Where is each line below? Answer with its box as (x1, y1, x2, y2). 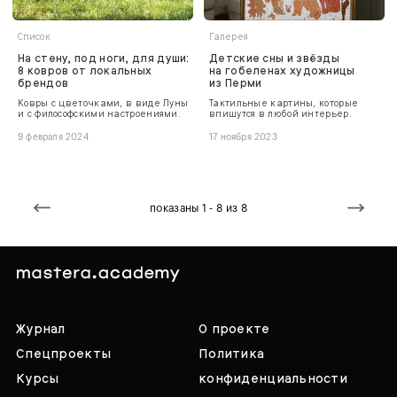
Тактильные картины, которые (209, 97, 359, 109)
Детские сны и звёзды (209, 51, 340, 66)
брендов (18, 75, 69, 90)
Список (18, 30, 51, 43)
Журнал (16, 320, 66, 337)
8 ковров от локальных (18, 63, 152, 78)
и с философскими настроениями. (18, 107, 182, 120)
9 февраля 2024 (18, 132, 89, 142)
